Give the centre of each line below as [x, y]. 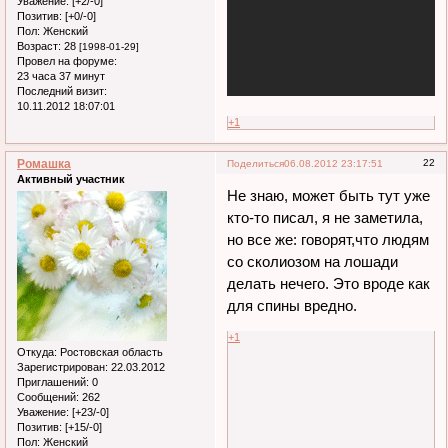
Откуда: [37, 352]
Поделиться [256, 164]
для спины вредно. [292, 305]
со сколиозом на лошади [313, 261]
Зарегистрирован [61, 367]
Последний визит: [62, 91]
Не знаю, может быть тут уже [329, 195]
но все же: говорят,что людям [328, 239]
